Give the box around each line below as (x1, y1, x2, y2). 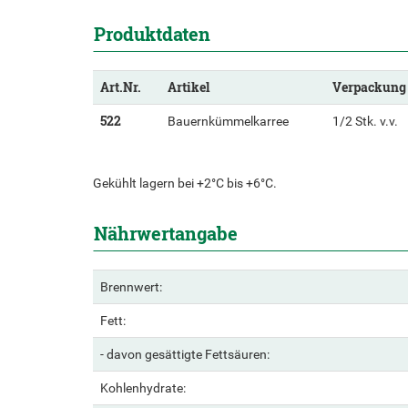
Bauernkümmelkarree (168, 113, 289, 128)
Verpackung (332, 77, 406, 96)
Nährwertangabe (94, 220, 238, 245)
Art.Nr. (100, 77, 141, 96)
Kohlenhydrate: (100, 380, 186, 395)
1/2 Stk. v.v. (332, 113, 398, 128)
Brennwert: (100, 279, 162, 294)
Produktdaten (94, 21, 210, 46)
